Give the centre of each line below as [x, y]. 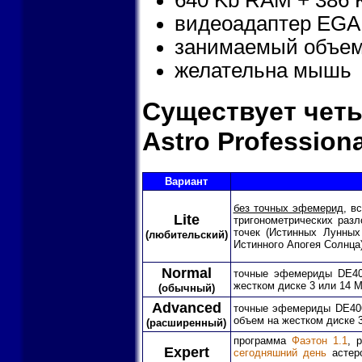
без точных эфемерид [288, 208]
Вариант [186, 181]
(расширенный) [186, 322]
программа [262, 340]
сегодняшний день [280, 352]
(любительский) [186, 234]
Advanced [186, 307]
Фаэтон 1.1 [320, 340]
